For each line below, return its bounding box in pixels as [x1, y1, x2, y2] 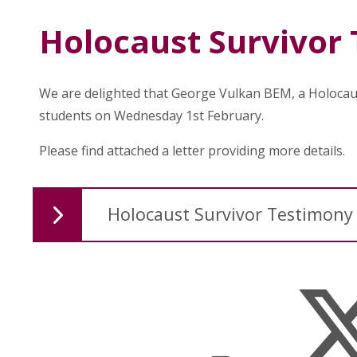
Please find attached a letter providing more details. [38, 141, 348, 159]
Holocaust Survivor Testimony [107, 202, 353, 226]
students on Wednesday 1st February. [38, 106, 270, 124]
